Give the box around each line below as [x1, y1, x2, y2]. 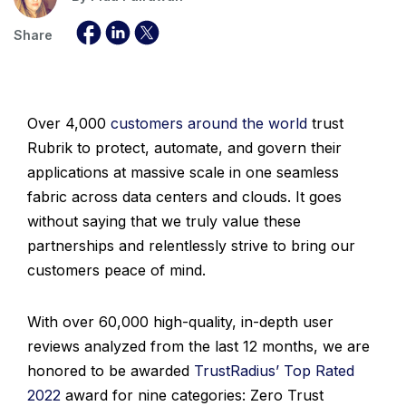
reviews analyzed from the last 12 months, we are [27, 336, 370, 355]
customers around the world [111, 113, 307, 132]
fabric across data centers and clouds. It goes [27, 187, 342, 206]
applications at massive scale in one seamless [27, 162, 339, 181]
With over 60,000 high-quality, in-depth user [27, 312, 333, 331]
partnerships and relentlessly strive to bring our [27, 236, 355, 255]
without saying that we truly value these [27, 211, 301, 230]
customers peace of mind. [27, 260, 210, 279]
